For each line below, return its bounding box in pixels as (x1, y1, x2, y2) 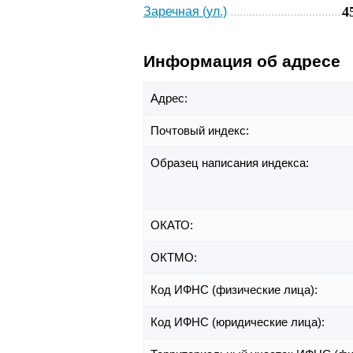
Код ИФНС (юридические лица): (150, 315, 328, 329)
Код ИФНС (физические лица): (150, 283, 321, 297)
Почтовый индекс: (150, 124, 252, 138)
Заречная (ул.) (143, 5, 227, 19)
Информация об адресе (143, 52, 340, 71)
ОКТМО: (150, 251, 200, 265)
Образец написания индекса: (150, 156, 312, 170)
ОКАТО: (150, 218, 196, 232)
